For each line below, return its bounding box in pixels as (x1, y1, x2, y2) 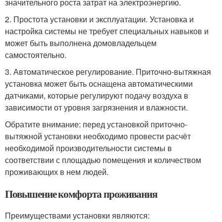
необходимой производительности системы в (5, 142, 172, 154)
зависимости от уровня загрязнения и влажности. (5, 102, 188, 113)
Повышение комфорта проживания (5, 186, 157, 202)
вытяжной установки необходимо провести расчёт (5, 130, 191, 142)
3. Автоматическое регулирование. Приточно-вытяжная (5, 66, 211, 78)
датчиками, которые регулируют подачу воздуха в (5, 90, 188, 102)
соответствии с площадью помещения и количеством (5, 154, 201, 166)
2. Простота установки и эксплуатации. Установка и (5, 13, 194, 25)
